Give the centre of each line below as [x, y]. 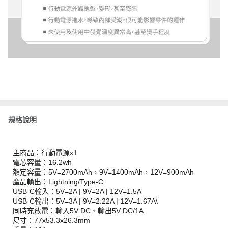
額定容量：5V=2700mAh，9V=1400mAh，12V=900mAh [103, 172]
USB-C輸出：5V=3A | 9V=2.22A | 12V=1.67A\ [85, 201]
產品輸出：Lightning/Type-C [58, 182]
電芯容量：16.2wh [42, 163]
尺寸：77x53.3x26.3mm [51, 221]
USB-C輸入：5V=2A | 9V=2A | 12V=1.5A [77, 192]
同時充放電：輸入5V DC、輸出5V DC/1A [78, 211]
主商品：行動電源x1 [45, 153]
